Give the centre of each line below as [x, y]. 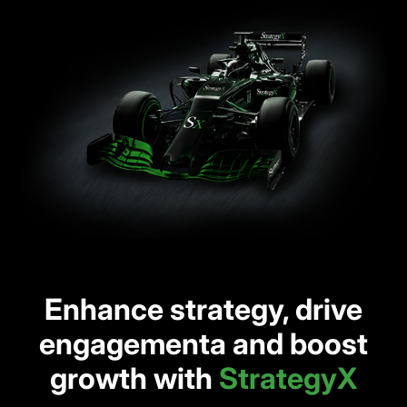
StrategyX [288, 379]
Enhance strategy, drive [203, 310]
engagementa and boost [203, 344]
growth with [134, 379]
